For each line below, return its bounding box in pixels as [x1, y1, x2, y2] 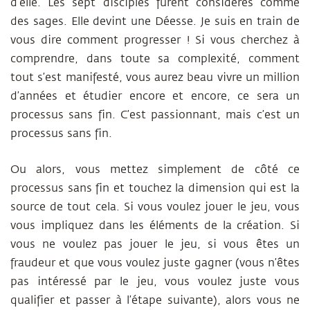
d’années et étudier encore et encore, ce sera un [10, 90, 300, 102]
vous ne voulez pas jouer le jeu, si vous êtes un [10, 238, 300, 250]
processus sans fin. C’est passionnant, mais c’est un [10, 109, 300, 121]
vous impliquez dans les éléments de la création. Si [10, 219, 300, 232]
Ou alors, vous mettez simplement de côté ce [10, 163, 300, 176]
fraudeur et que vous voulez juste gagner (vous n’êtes [10, 257, 300, 269]
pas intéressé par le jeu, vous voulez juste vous [10, 275, 300, 288]
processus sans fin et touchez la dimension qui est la [10, 182, 300, 194]
